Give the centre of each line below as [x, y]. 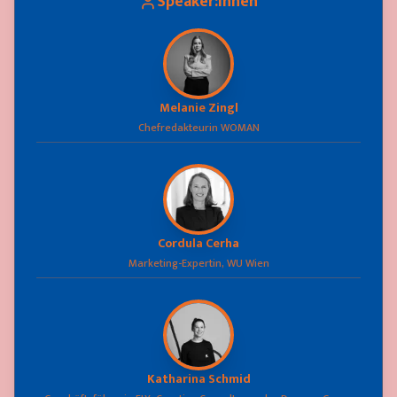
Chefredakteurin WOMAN [198, 128]
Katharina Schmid [198, 379]
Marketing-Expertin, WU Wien [198, 263]
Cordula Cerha [198, 243]
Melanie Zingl [198, 108]
